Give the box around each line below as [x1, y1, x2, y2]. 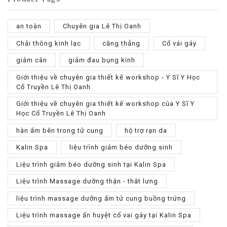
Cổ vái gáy [162, 39, 197, 47]
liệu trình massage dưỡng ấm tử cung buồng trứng [16, 194, 186, 202]
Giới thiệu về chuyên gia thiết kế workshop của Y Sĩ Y [16, 100, 195, 108]
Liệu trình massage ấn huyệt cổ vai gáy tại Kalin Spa [16, 211, 192, 219]
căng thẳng [102, 39, 141, 47]
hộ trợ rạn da [125, 126, 168, 134]
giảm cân [16, 56, 47, 64]
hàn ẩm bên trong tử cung [16, 126, 103, 134]
